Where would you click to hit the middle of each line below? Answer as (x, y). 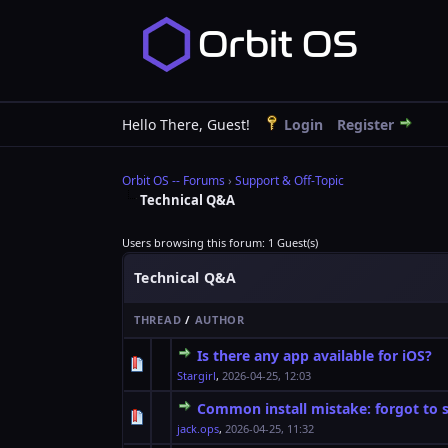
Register (365, 124)
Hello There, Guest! (188, 124)
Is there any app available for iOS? (314, 355)
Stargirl (196, 375)
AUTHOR (219, 319)
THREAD (158, 319)
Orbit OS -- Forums (173, 180)
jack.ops (198, 428)
